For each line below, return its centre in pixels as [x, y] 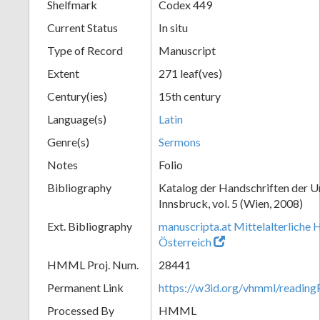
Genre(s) [68, 141]
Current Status [82, 27]
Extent [63, 73]
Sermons [180, 141]
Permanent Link [85, 287]
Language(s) [77, 119]
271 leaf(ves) [190, 73]
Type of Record [85, 50]
